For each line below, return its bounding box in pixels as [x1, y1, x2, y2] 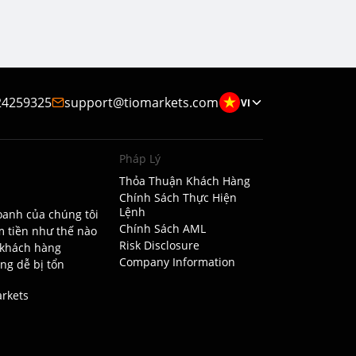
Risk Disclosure [118, 238, 199, 253]
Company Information [118, 254, 235, 269]
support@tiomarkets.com [64, 93, 219, 111]
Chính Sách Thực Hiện [118, 190, 237, 205]
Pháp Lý [118, 151, 161, 166]
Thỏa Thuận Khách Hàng [118, 173, 250, 188]
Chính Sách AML [118, 221, 206, 236]
